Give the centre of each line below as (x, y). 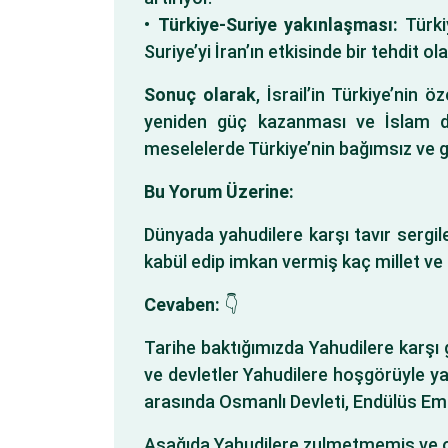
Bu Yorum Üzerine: (219, 191)
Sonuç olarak (200, 94)
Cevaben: (182, 304)
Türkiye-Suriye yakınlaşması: (278, 24)
